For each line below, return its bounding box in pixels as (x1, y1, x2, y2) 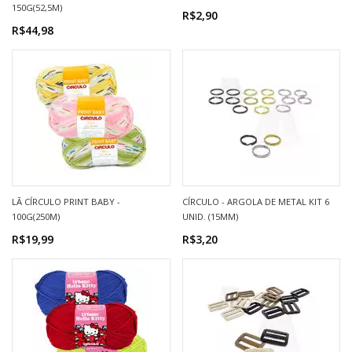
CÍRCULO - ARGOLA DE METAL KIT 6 (181, 196, 329, 207)
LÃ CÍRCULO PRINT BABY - (12, 196, 120, 207)
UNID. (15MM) (181, 211, 238, 222)
